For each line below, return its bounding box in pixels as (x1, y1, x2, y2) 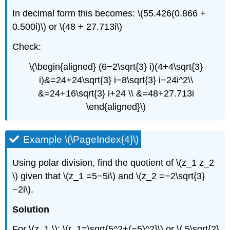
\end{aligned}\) (86, 102, 146, 112)
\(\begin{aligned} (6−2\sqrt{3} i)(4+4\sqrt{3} (29, 62, 203, 72)
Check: (12, 42, 42, 52)
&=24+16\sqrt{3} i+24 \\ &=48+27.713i (38, 88, 194, 99)
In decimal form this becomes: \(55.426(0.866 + (12, 8, 206, 19)
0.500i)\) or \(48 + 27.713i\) (12, 22, 123, 32)
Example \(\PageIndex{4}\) (23, 134, 139, 145)
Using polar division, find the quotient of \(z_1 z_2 (12, 157, 215, 168)
